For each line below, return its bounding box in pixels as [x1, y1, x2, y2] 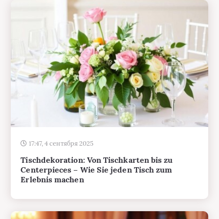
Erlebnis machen [21, 146, 84, 156]
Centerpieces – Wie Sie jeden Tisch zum [21, 136, 173, 146]
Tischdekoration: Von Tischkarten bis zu [21, 127, 173, 136]
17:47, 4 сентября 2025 [28, 111, 94, 119]
